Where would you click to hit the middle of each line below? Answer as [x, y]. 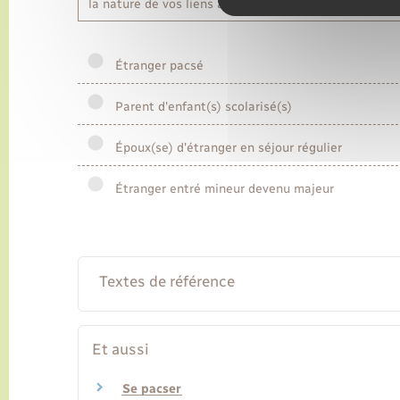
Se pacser [152, 389]
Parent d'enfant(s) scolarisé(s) [200, 107]
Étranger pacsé [156, 66]
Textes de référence [167, 282]
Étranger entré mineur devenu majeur [221, 189]
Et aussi [121, 350]
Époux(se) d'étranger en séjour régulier [225, 148]
